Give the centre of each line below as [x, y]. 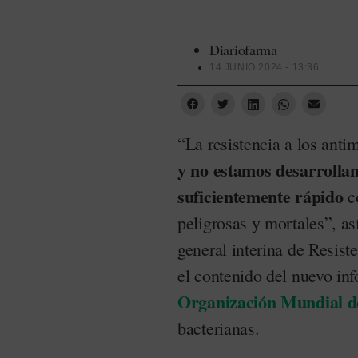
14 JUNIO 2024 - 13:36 [265, 67]
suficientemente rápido [261, 196]
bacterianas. [219, 328]
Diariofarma [243, 49]
